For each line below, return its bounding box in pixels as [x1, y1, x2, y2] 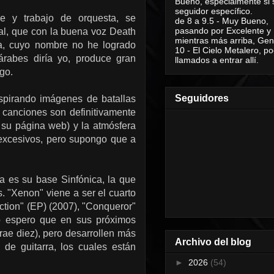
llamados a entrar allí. [175, 54, 259, 65]
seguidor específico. [175, 6, 253, 16]
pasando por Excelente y [175, 25, 271, 35]
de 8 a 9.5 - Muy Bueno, [175, 15, 268, 26]
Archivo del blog [175, 236, 251, 247]
